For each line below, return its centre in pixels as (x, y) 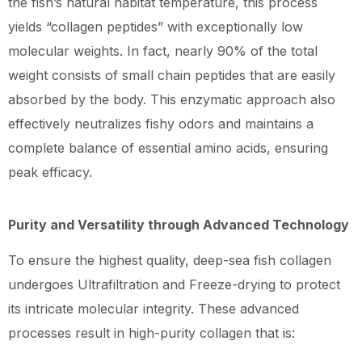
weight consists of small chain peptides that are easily (172, 76)
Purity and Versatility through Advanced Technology (179, 224)
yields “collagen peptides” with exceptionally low (156, 27)
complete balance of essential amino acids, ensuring (168, 148)
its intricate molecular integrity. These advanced (154, 309)
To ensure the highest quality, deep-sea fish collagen (170, 261)
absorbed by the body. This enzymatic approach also (172, 100)
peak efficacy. (50, 173)
